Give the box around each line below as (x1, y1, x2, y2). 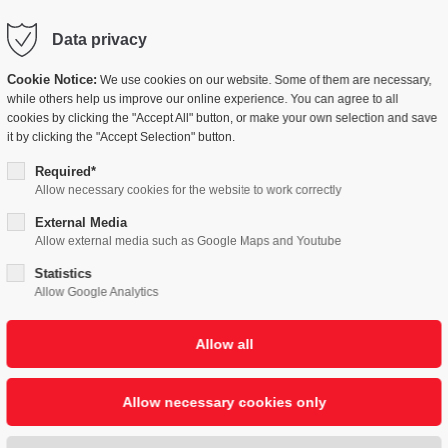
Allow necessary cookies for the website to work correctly (34, 183, 342, 197)
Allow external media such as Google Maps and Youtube (34, 234, 342, 248)
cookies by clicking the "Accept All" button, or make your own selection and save (6, 111, 438, 125)
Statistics (34, 266, 92, 281)
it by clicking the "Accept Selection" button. (6, 130, 235, 144)
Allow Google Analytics (34, 285, 159, 299)
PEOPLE (262, 33, 325, 50)
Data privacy (51, 31, 147, 48)
